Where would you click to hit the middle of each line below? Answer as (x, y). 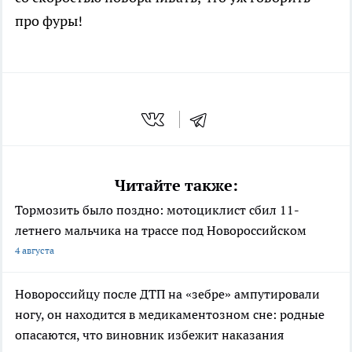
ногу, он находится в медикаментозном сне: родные (170, 314)
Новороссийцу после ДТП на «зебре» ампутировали (167, 293)
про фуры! (49, 21)
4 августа (35, 250)
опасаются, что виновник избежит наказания (149, 334)
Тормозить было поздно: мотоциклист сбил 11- (157, 209)
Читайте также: (176, 185)
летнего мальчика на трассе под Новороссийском (161, 230)
